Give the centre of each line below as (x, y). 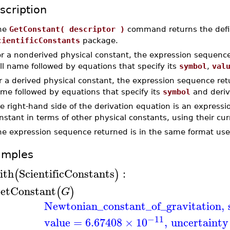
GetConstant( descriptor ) (67, 29)
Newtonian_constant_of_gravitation (132, 206)
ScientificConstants (66, 173)
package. (99, 40)
